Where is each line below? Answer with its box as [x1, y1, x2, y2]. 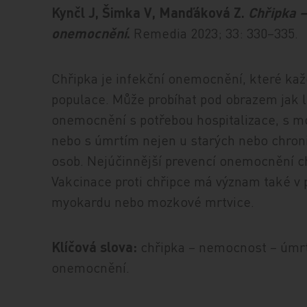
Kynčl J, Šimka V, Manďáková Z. [51, 3, 249, 21]
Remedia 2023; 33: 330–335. [134, 24, 299, 42]
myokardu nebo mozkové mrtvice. [51, 193, 255, 210]
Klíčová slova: [51, 238, 138, 256]
